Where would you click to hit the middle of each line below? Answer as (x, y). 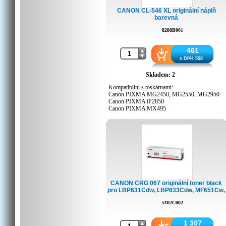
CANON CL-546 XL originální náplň (166, 11)
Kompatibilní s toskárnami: (141, 87)
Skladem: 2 (161, 75)
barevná (166, 18)
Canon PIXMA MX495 (137, 108)
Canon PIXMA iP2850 (136, 101)
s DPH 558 (191, 59)
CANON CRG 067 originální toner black (166, 183)
